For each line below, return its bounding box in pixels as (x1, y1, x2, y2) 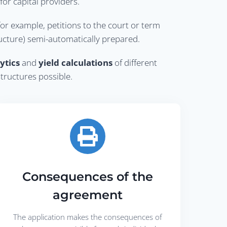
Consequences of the (22, 169, 154, 184)
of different (112, 56, 157, 68)
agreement (53, 187, 123, 202)
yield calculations (39, 56, 112, 68)
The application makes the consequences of (13, 211, 163, 222)
